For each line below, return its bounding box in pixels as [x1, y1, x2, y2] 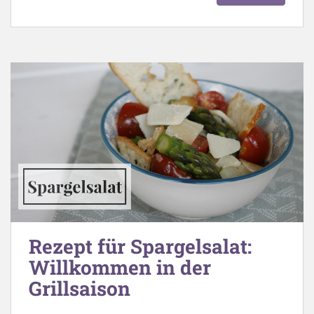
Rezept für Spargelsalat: [29, 233, 252, 260]
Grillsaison [29, 275, 130, 302]
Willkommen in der [29, 254, 211, 281]
